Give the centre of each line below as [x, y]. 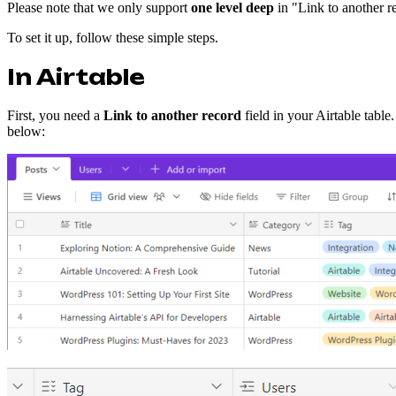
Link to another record [172, 115]
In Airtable [76, 76]
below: [26, 131]
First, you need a [55, 115]
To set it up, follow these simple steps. [113, 37]
